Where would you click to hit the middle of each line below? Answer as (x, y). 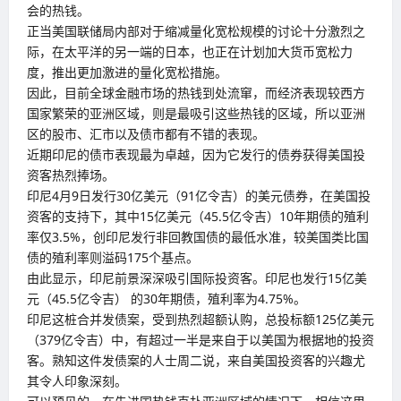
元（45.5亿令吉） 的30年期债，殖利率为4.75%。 (166, 299)
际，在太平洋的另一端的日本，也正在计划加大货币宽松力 (190, 52)
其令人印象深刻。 (77, 381)
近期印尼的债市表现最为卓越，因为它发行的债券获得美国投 (196, 155)
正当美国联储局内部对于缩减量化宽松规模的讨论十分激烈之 (196, 31)
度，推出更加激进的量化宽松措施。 (127, 73)
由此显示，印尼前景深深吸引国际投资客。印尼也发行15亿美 (197, 278)
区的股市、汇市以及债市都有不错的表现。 (146, 134)
